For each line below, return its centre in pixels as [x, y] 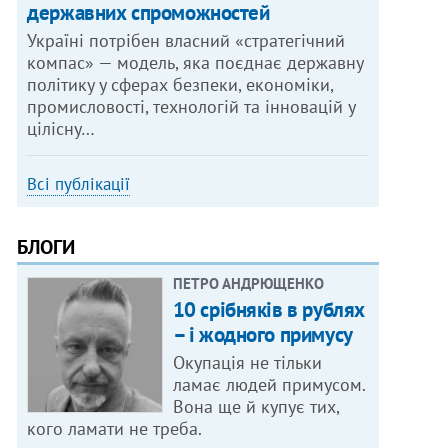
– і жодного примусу [262, 335]
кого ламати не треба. [115, 429]
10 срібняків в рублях [268, 310]
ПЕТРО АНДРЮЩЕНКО [248, 284]
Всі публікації [79, 184]
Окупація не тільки [247, 363]
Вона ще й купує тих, [256, 407]
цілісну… [61, 129]
